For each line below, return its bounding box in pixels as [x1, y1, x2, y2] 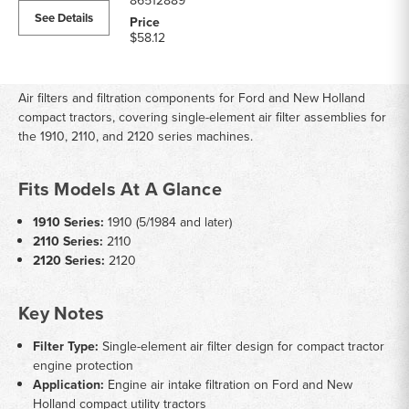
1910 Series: [33, 212, 105, 232]
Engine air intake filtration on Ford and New [104, 374, 353, 394]
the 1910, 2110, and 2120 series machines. [18, 127, 253, 146]
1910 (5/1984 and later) [104, 212, 233, 232]
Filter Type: [33, 336, 100, 356]
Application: [33, 374, 105, 394]
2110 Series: [33, 231, 104, 251]
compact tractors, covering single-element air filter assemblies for [18, 108, 386, 127]
